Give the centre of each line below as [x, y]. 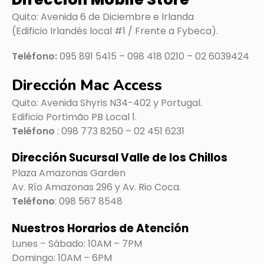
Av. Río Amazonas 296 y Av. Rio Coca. [96, 187]
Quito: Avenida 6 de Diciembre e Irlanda [103, 16]
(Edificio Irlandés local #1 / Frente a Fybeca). [115, 31]
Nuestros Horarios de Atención [100, 228]
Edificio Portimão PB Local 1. [74, 117]
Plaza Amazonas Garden [69, 173]
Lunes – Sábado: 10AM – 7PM [77, 243]
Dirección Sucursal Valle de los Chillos [120, 158]
